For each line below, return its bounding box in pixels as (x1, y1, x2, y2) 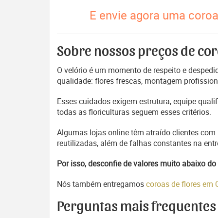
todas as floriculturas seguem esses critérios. (57, 107, 211, 117)
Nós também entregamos (57, 179, 146, 189)
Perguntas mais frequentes (57, 200, 216, 214)
